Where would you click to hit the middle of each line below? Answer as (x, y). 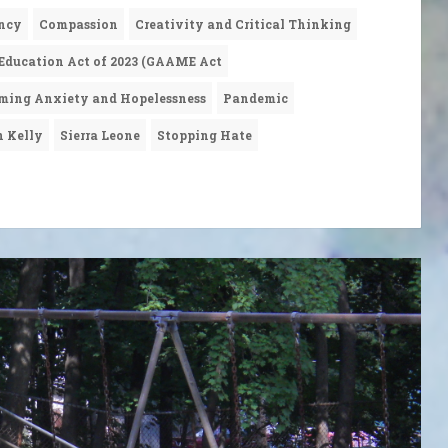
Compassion (78, 24)
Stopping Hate (204, 135)
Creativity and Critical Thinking (243, 24)
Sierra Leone (100, 135)
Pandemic (255, 98)
